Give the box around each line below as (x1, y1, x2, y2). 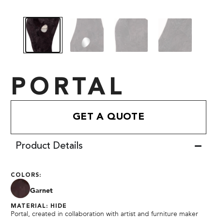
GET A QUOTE (72, 112, 145, 122)
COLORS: (11, 172, 42, 178)
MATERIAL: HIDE (11, 203, 67, 209)
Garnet (30, 186, 53, 196)
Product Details (15, 141, 83, 151)
